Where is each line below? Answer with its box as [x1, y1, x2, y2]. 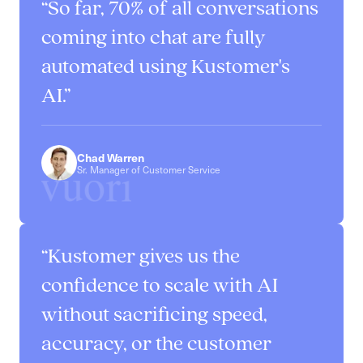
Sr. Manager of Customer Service [77, 162, 220, 176]
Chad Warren [77, 148, 144, 165]
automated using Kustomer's [41, 57, 290, 79]
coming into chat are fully [41, 28, 266, 50]
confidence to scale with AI [41, 275, 278, 297]
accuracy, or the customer [41, 333, 271, 356]
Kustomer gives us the [48, 246, 240, 268]
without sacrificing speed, [41, 304, 267, 327]
